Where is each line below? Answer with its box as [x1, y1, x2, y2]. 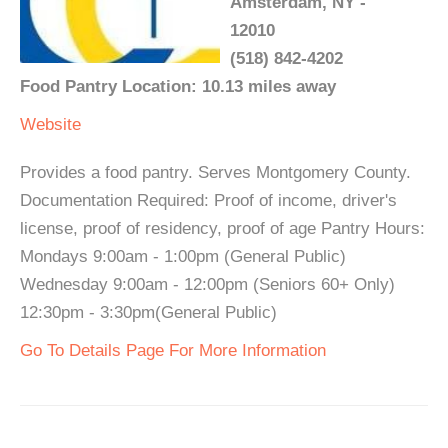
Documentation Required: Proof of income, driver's [20, 191, 397, 211]
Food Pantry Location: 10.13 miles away [20, 77, 336, 97]
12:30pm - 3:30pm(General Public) [20, 303, 277, 323]
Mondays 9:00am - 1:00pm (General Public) [20, 247, 346, 267]
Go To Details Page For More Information [20, 341, 326, 361]
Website [20, 115, 81, 135]
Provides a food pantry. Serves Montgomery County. [20, 163, 411, 183]
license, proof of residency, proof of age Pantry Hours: [20, 219, 425, 239]
